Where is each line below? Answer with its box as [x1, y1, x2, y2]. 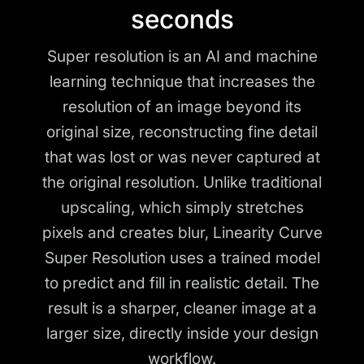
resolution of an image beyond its [63, 96, 301, 116]
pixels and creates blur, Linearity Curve [41, 222, 323, 242]
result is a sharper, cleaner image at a [47, 297, 317, 318]
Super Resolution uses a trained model [44, 247, 320, 267]
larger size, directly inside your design [45, 323, 318, 343]
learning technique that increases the [49, 71, 315, 91]
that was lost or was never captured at [44, 146, 320, 167]
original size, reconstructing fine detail [46, 121, 318, 141]
